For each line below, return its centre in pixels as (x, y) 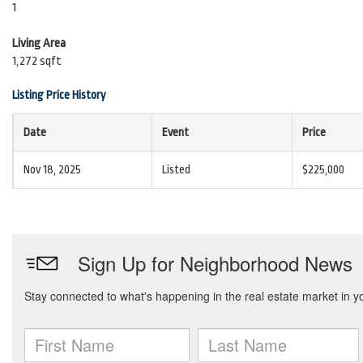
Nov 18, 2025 (52, 169)
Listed (176, 169)
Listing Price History (59, 95)
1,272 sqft (37, 61)
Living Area (39, 43)
